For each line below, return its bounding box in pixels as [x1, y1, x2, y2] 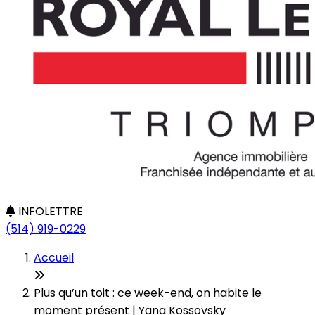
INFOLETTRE [15, 203, 83, 219]
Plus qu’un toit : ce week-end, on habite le [34, 285, 262, 301]
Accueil [34, 250, 74, 266]
